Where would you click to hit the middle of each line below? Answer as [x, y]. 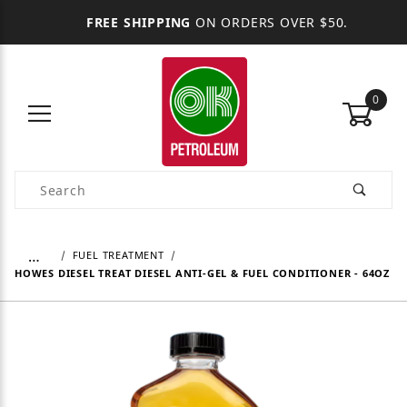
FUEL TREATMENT [118, 255]
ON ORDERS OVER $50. [270, 22]
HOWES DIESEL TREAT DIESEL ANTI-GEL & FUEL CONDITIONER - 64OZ [202, 273]
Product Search [67, 182]
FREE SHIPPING [139, 22]
